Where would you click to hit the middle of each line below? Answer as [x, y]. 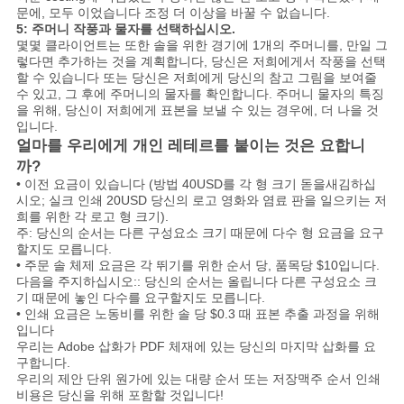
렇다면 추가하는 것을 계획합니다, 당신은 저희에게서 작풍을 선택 [201, 62]
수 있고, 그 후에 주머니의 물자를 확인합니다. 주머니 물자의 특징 [200, 94]
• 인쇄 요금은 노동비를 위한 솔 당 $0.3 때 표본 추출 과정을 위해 [197, 314]
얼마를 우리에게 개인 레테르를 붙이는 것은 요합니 [190, 146]
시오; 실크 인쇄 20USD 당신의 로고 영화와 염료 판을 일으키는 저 [201, 201]
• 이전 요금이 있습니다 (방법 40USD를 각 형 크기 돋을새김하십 [196, 184]
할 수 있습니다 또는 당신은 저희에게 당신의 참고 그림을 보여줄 [196, 78]
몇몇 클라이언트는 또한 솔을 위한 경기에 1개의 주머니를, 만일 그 [202, 46]
